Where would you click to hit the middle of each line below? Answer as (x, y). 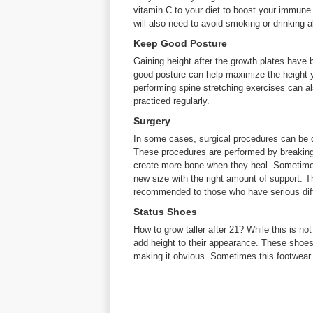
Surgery (152, 121)
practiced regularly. (172, 101)
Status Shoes (165, 212)
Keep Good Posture (180, 43)
